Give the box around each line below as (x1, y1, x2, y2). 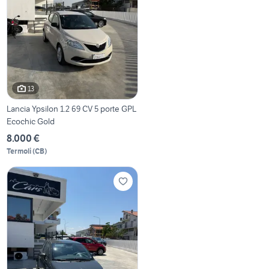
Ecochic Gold (7, 116, 55, 127)
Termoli (7, 147, 32, 156)
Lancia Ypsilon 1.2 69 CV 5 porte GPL (7, 103, 137, 115)
